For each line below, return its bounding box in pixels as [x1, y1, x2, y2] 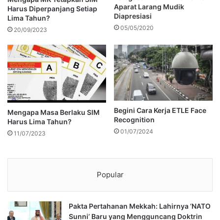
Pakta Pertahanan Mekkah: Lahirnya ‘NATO [69, 202, 211, 211]
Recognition [114, 115, 155, 124]
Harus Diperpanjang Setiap [7, 4, 97, 13]
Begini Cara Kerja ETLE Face [114, 106, 206, 114]
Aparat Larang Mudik [114, 2, 184, 11]
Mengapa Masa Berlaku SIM [7, 108, 100, 117]
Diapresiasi [114, 11, 152, 20]
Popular [96, 170, 124, 180]
